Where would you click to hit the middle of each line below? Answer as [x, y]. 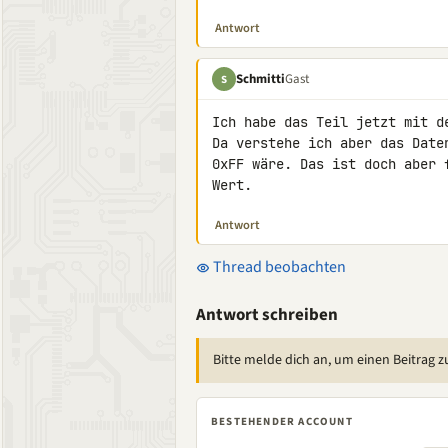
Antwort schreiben [267, 315]
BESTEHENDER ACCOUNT [282, 421]
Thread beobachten [278, 267]
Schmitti [260, 78]
